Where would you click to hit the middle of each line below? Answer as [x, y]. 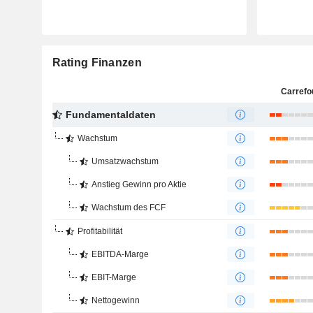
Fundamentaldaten [110, 115]
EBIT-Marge [114, 277]
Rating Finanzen [97, 63]
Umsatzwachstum [125, 161]
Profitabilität [100, 231]
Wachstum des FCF [128, 208]
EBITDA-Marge [120, 254]
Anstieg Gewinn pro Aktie [139, 184]
